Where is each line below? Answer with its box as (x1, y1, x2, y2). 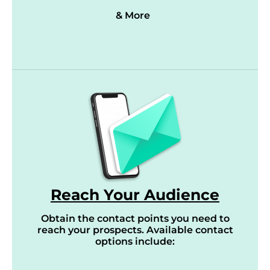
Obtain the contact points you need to (40, 213, 230, 224)
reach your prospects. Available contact (37, 224, 233, 236)
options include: (95, 236, 175, 247)
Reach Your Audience (51, 186, 219, 204)
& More (115, 10, 150, 21)
